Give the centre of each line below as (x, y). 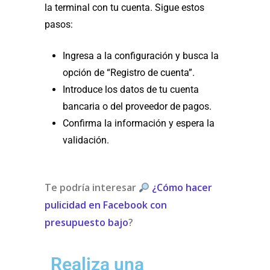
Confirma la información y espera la (139, 124)
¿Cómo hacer (182, 188)
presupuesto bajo (86, 223)
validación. (86, 140)
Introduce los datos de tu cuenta (131, 90)
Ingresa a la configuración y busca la (141, 56)
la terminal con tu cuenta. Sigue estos (124, 8)
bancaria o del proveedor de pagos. (137, 107)
